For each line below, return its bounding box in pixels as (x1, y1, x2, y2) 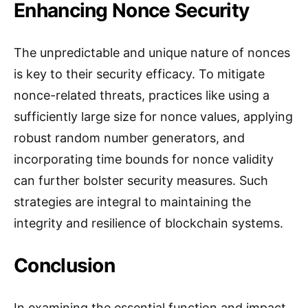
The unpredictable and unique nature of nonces (14, 45, 290, 60)
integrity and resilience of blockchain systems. (14, 216, 283, 230)
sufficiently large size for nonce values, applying (14, 109, 293, 124)
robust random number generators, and (14, 131, 245, 145)
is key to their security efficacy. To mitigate (14, 67, 265, 81)
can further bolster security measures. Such (14, 173, 268, 188)
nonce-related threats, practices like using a (14, 88, 269, 102)
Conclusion (14, 254, 115, 277)
